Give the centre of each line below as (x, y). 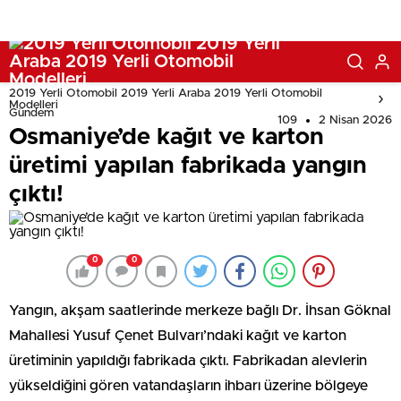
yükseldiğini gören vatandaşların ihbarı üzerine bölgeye (188, 386)
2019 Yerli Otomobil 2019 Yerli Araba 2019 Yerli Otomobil (166, 94)
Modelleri (34, 105)
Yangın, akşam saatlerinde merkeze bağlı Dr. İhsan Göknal (200, 311)
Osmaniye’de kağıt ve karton (166, 137)
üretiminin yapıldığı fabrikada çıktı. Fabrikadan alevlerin (188, 361)
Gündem (31, 113)
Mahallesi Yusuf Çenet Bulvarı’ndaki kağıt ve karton (178, 336)
